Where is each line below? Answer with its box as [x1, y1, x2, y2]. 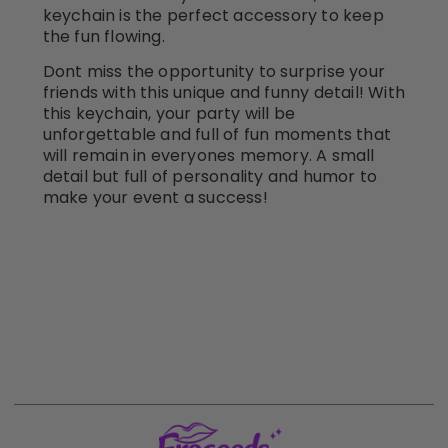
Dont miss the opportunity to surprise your [42, 60, 385, 84]
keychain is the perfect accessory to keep [42, 3, 384, 27]
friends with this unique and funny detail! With [42, 81, 405, 105]
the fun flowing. [42, 24, 165, 48]
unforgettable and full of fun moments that [42, 123, 391, 147]
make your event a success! [42, 186, 268, 210]
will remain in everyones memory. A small [42, 144, 375, 168]
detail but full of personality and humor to [42, 165, 378, 189]
